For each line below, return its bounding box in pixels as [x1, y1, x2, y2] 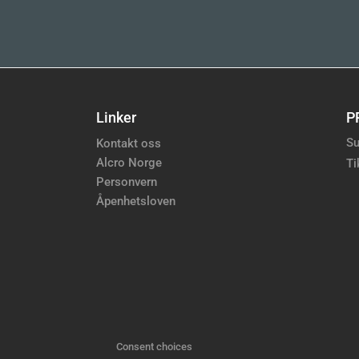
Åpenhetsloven [96, 193, 175, 208]
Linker [96, 109, 136, 126]
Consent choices [115, 340, 192, 353]
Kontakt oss [96, 135, 161, 151]
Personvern [96, 174, 157, 189]
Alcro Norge [96, 155, 162, 170]
